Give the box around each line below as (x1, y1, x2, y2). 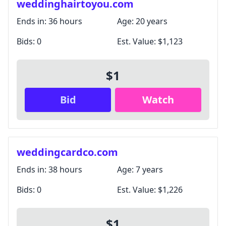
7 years (136, 164, 163, 175)
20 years (136, 16, 167, 27)
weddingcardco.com (17, 145, 118, 159)
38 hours (48, 164, 82, 175)
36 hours (48, 16, 82, 27)
